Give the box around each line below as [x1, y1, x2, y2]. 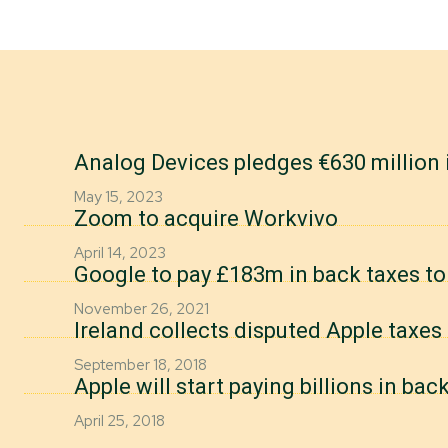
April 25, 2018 [74, 411, 165, 431]
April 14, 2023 [74, 243, 166, 263]
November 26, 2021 [74, 299, 209, 319]
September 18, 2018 [74, 355, 207, 375]
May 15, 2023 [74, 187, 163, 207]
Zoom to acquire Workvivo [74, 206, 338, 231]
